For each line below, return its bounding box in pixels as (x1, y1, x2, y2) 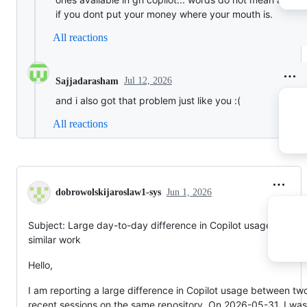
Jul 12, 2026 (124, 75, 172, 86)
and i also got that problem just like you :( (56, 94, 241, 106)
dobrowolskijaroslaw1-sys (56, 186, 161, 197)
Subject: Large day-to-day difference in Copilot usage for (28, 219, 286, 231)
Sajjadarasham (56, 75, 119, 86)
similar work (28, 233, 81, 245)
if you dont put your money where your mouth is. (56, 8, 273, 21)
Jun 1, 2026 (167, 186, 212, 197)
